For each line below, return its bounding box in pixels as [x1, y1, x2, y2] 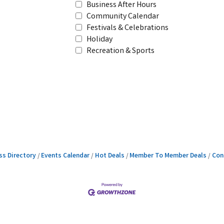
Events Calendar [41, 151, 89, 161]
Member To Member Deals [129, 151, 206, 161]
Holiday [86, 34, 112, 45]
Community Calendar [86, 11, 159, 22]
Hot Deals [94, 151, 124, 161]
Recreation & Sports [86, 45, 154, 57]
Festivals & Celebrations [86, 22, 168, 34]
